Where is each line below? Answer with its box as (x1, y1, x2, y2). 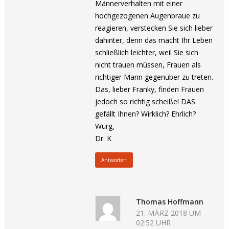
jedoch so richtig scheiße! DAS (95, 97, 196, 106)
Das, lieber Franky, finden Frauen (95, 84, 204, 94)
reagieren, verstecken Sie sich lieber (95, 23, 213, 33)
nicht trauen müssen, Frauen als (95, 60, 201, 70)
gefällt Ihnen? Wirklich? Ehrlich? (95, 109, 196, 119)
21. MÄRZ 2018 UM (136, 208, 201, 218)
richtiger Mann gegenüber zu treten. (95, 72, 214, 82)
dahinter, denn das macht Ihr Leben (95, 35, 213, 45)
